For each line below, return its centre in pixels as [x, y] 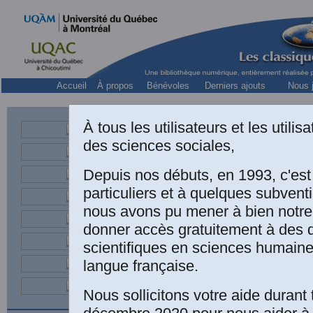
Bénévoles [168, 86]
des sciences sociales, [159, 145]
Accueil [72, 86]
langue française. [141, 265]
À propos [115, 86]
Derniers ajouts [235, 86]
